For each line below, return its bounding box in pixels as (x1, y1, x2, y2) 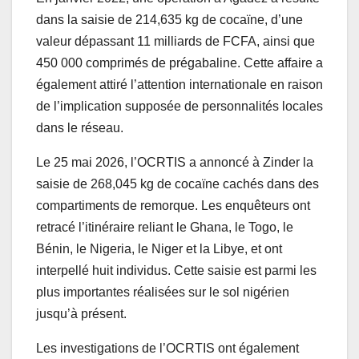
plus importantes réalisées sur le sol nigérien (36, 285, 289, 300)
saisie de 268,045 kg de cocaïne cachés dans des (36, 177, 319, 192)
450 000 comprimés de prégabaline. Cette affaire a (36, 56, 323, 71)
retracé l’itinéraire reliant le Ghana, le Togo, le (36, 220, 293, 235)
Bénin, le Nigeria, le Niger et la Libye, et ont (36, 242, 282, 256)
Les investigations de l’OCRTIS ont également (36, 341, 299, 356)
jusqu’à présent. (36, 307, 127, 321)
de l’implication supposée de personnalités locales (36, 99, 323, 114)
